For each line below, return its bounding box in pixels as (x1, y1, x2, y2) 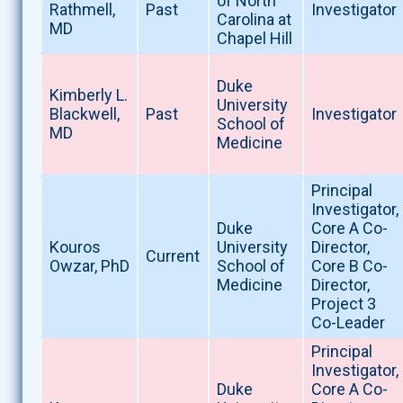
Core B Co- (310, 256, 388, 276)
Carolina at (216, 10, 291, 30)
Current (145, 246, 200, 266)
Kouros (49, 237, 101, 257)
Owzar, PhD (49, 256, 130, 276)
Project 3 (310, 294, 376, 314)
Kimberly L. (49, 85, 128, 105)
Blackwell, (49, 104, 120, 124)
